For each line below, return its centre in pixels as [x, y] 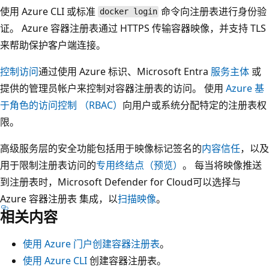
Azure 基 [245, 88]
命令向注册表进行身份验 [213, 11]
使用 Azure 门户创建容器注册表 [91, 243]
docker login [128, 12]
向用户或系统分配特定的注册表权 [195, 105]
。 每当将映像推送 [222, 165]
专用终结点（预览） [139, 165]
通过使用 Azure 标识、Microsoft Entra [125, 71]
